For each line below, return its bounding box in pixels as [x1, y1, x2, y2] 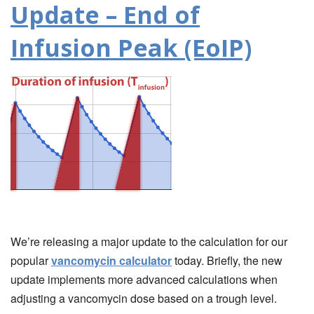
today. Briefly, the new [172, 252, 282, 269]
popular [11, 252, 51, 269]
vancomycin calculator [51, 252, 172, 269]
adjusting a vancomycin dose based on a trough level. [11, 290, 277, 307]
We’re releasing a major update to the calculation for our [11, 233, 287, 250]
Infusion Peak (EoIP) [11, 32, 252, 64]
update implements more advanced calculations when [11, 271, 278, 288]
